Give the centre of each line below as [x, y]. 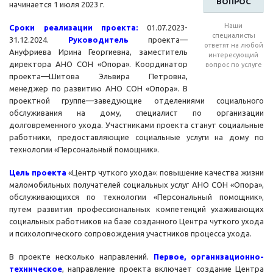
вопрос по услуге [233, 65]
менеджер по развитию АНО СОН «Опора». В [98, 89]
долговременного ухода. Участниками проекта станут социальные [136, 125]
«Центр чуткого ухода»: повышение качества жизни [166, 173]
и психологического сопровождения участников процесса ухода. [130, 234]
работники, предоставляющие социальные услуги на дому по [136, 137]
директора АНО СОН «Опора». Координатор [98, 64]
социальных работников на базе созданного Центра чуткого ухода [136, 222]
